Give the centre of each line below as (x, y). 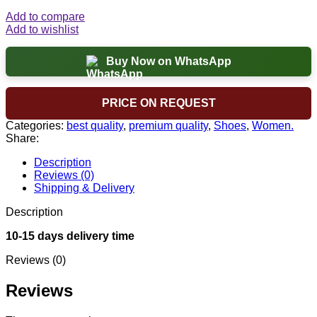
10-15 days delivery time (70, 236)
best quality (95, 125)
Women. (273, 125)
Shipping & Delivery (84, 188)
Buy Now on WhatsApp (168, 61)
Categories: (35, 125)
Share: (22, 138)
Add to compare (45, 16)
